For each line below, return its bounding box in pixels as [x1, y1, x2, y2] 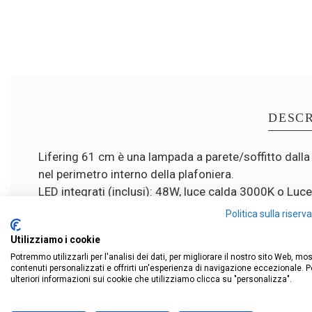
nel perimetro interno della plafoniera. [38, 166, 234, 181]
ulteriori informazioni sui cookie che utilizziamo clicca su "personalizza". [10, 274, 292, 284]
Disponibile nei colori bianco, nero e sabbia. [38, 201, 261, 216]
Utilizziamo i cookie [10, 234, 100, 245]
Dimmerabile [38, 219, 107, 233]
